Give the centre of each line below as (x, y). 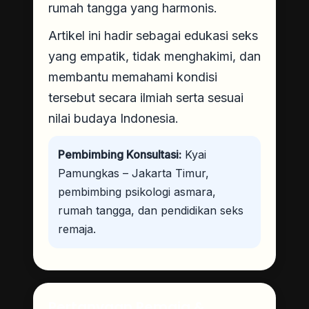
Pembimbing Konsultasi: (120, 154)
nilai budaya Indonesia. (113, 118)
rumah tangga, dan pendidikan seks (151, 210)
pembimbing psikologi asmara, (137, 191)
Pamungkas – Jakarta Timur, (133, 173)
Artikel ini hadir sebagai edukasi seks (153, 35)
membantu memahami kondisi (133, 77)
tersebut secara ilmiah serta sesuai (146, 97)
